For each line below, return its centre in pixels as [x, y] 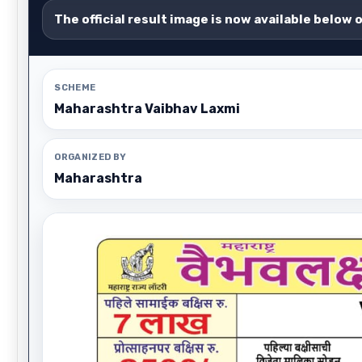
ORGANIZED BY [90, 157]
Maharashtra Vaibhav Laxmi [147, 109]
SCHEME [75, 88]
